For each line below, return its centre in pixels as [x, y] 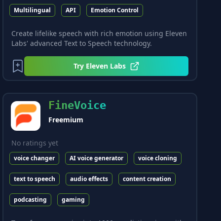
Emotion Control [115, 10]
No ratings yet [35, 143]
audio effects [89, 179]
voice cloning [158, 158]
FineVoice [77, 105]
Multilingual [33, 10]
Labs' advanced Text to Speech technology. [82, 43]
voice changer [35, 158]
